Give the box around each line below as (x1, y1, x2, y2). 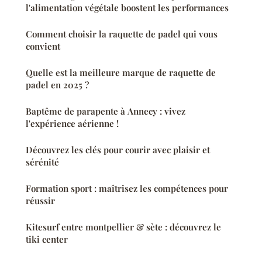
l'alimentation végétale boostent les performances (26, 1, 229, 13)
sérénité (26, 156, 59, 168)
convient (26, 40, 60, 52)
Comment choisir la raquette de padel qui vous (26, 27, 218, 40)
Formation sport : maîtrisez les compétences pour (26, 182, 228, 194)
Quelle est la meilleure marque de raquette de (26, 66, 216, 78)
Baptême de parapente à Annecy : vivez (26, 105, 185, 117)
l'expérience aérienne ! (26, 117, 119, 129)
